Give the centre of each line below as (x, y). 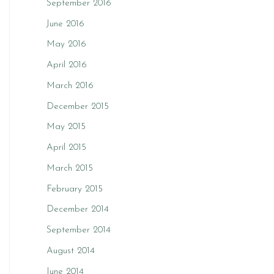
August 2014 (71, 251)
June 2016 (65, 24)
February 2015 (75, 189)
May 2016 (66, 45)
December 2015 (78, 106)
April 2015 (66, 148)
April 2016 (67, 65)
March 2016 (70, 86)
